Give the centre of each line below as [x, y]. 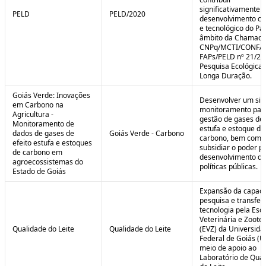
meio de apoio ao [228, 248]
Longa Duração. [226, 76]
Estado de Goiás [39, 171]
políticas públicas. [229, 167]
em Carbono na [38, 105]
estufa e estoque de [232, 129]
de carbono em [37, 152]
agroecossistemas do [48, 162]
